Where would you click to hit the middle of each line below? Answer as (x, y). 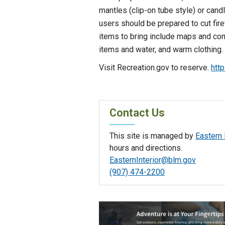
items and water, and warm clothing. (161, 49)
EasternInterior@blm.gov (153, 160)
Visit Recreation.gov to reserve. (155, 67)
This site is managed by (152, 136)
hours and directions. (146, 148)
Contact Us (137, 113)
